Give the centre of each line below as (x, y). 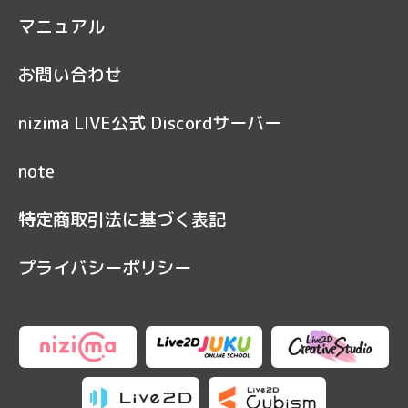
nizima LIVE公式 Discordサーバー (150, 122)
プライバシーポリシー (105, 267)
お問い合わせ (70, 74)
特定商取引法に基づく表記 (122, 219)
